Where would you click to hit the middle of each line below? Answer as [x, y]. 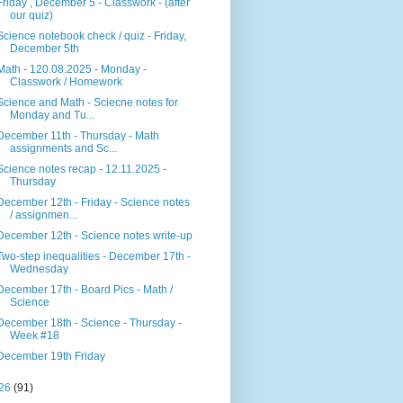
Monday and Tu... [52, 116]
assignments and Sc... [63, 149]
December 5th [44, 49]
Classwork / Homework [66, 82]
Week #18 [34, 336]
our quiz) [31, 16]
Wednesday [39, 269]
